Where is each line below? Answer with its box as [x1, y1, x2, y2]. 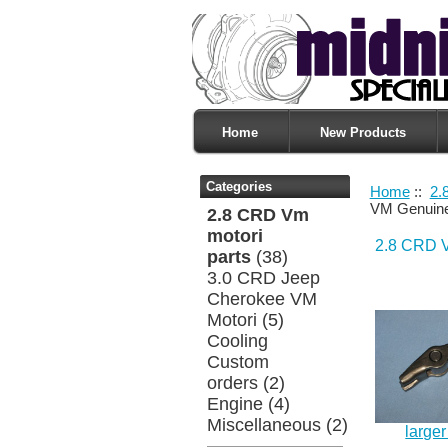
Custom [207, 351, 270, 372]
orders [207, 372, 259, 393]
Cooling [207, 330, 269, 351]
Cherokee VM [207, 288, 318, 309]
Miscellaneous [207, 414, 322, 435]
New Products [320, 124, 406, 140]
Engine [207, 393, 264, 414]
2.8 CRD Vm [207, 204, 310, 225]
